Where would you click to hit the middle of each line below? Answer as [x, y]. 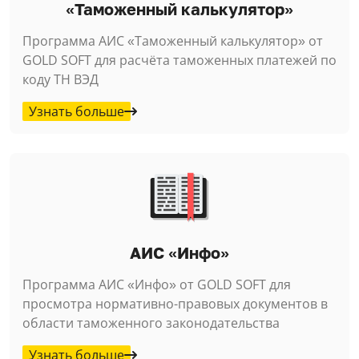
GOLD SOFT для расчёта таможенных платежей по [179, 60]
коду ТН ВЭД [61, 79]
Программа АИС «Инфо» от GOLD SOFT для [157, 284]
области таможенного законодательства [151, 323]
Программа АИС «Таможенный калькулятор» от [173, 40]
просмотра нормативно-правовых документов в [175, 303]
